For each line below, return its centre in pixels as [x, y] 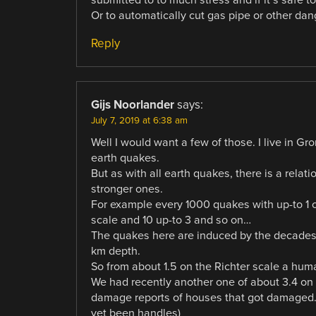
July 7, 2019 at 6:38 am [139, 120]
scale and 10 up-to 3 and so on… [171, 220]
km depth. [115, 251]
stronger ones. [127, 189]
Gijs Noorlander [132, 104]
